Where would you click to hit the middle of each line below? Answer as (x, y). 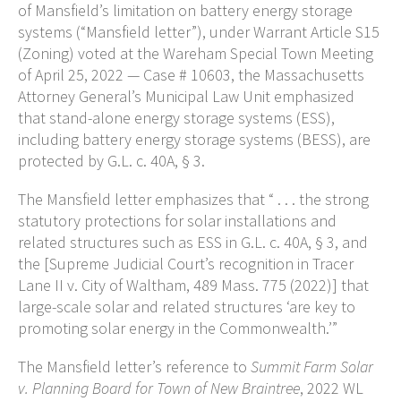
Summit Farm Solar (312, 366)
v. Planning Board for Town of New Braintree (159, 388)
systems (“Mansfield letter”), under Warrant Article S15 (199, 32)
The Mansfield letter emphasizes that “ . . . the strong (193, 199)
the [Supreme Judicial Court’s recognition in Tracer (186, 263)
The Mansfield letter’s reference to (134, 366)
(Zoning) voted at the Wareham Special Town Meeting (196, 53)
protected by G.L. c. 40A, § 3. (111, 161)
